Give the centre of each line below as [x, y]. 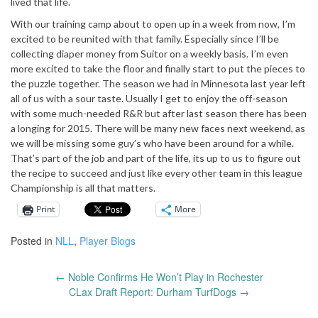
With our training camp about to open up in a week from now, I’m [153, 23]
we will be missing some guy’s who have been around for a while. [152, 143]
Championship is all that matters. [83, 187]
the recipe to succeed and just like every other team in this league [157, 172]
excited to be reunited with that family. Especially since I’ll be [145, 38]
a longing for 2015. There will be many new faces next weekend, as [158, 128]
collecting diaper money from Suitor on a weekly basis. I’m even [149, 53]
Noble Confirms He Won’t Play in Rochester [164, 276]
